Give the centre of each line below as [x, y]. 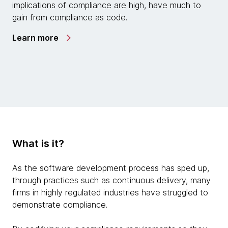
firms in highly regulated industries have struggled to [110, 193]
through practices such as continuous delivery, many [111, 180]
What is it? [38, 144]
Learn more [35, 38]
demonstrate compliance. [60, 205]
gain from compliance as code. [70, 18]
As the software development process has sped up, [111, 168]
